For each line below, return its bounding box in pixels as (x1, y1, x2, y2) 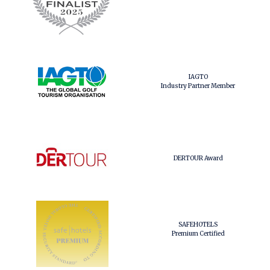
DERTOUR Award (173, 154, 223, 162)
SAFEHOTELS (178, 221, 218, 228)
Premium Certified (171, 230, 225, 237)
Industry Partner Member (161, 82, 235, 90)
